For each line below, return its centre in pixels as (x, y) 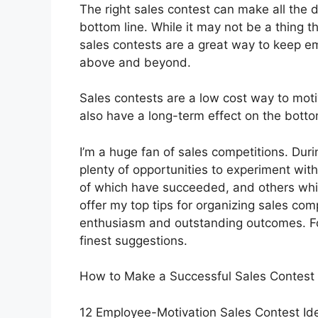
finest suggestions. (133, 240)
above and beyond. (135, 62)
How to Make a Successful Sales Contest (197, 276)
